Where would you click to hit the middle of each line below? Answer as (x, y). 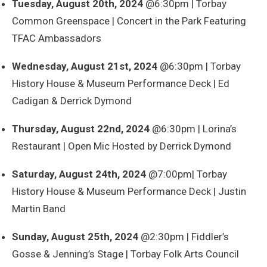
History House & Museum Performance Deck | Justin (129, 192)
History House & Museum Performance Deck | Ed (121, 84)
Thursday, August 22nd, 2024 (81, 129)
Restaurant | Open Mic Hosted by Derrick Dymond (122, 146)
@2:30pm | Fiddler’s (184, 237)
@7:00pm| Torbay (187, 174)
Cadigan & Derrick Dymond (72, 101)
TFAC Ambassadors (57, 38)
